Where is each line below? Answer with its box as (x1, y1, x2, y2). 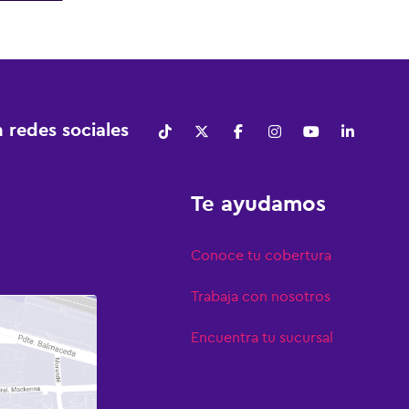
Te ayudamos (191, 189, 327, 217)
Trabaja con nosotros (191, 287, 331, 306)
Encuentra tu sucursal (191, 328, 334, 347)
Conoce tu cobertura (191, 246, 332, 265)
